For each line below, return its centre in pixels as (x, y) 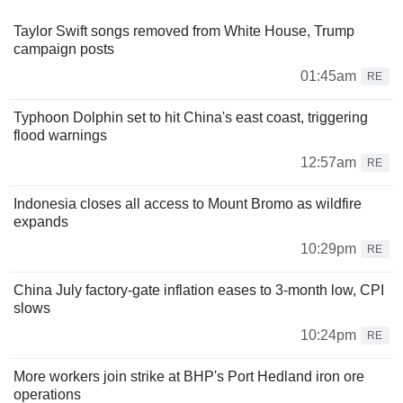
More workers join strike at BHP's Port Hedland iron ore (189, 376)
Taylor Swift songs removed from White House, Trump (184, 31)
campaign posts (64, 49)
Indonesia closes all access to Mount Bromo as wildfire (188, 203)
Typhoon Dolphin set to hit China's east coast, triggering (191, 117)
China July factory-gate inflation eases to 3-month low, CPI (199, 290)
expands (41, 221)
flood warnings (60, 135)
